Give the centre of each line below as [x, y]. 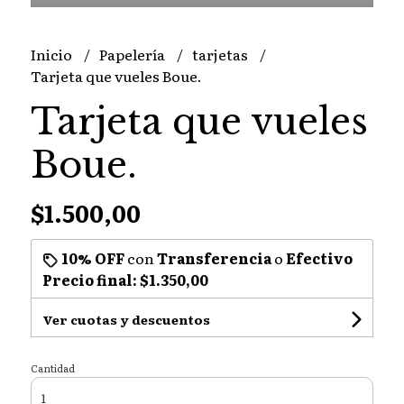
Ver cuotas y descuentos [126, 320]
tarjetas [221, 55]
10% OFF [92, 258]
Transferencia [214, 258]
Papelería [133, 55]
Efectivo [319, 258]
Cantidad [52, 368]
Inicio [52, 55]
